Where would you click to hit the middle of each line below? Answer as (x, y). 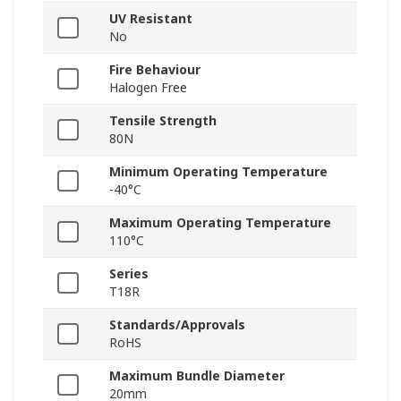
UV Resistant (151, 19)
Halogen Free (148, 88)
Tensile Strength (163, 121)
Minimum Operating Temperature (218, 172)
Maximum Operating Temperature (220, 223)
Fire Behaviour (155, 70)
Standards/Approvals (177, 325)
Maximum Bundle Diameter (197, 376)
